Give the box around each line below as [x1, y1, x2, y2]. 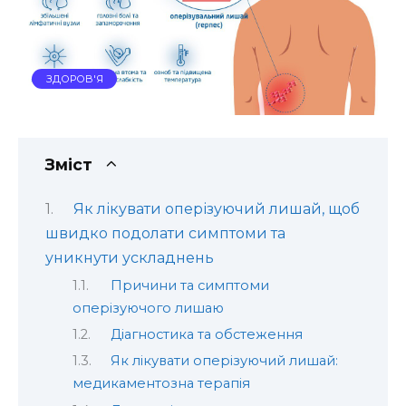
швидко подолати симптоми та [45, 225, 285, 243]
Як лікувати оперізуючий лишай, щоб [72, 200, 360, 218]
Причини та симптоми [110, 276, 269, 294]
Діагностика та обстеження [110, 325, 303, 343]
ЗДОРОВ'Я [45, 72, 103, 85]
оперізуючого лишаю [72, 299, 224, 316]
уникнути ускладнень [45, 249, 214, 267]
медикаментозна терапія [72, 375, 250, 392]
